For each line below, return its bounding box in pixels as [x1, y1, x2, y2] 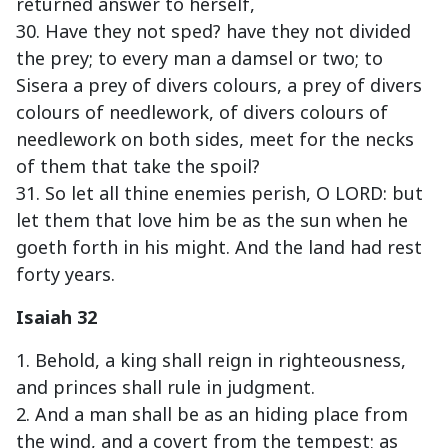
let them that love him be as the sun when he [16, 208, 408, 233]
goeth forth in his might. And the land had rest [16, 235, 422, 260]
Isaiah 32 [16, 305, 97, 330]
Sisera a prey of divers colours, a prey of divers [16, 73, 422, 98]
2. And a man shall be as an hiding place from [16, 402, 408, 427]
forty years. [16, 262, 115, 287]
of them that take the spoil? [16, 154, 260, 179]
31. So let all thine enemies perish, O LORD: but [16, 181, 423, 206]
